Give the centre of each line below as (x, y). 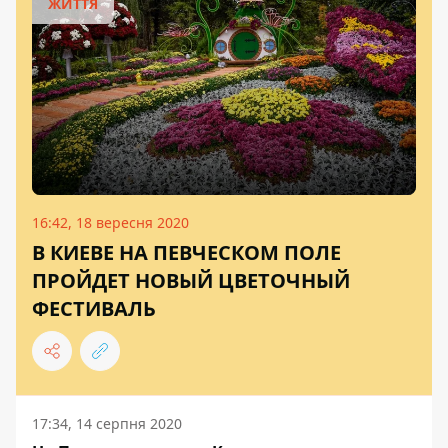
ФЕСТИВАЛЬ (94, 308)
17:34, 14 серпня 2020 (107, 423)
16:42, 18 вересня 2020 (110, 222)
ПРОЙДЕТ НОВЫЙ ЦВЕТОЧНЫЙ (191, 280)
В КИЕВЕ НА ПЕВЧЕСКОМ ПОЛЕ (186, 252)
